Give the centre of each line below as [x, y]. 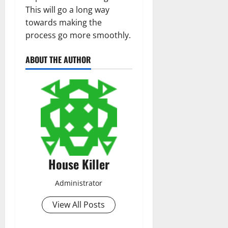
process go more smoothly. [78, 35]
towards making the [64, 22]
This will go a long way [67, 9]
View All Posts [79, 204]
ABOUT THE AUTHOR [58, 59]
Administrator [79, 183]
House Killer [79, 164]
